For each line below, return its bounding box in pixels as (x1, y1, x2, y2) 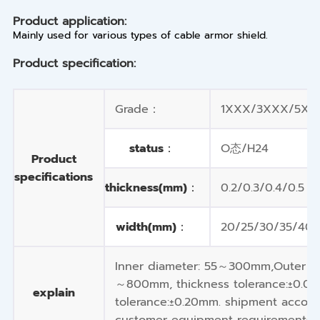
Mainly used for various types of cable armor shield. (12, 27, 268, 43)
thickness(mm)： (105, 178, 199, 196)
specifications (14, 167, 94, 186)
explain (32, 283, 75, 301)
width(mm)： (116, 217, 189, 236)
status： (129, 139, 175, 157)
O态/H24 (221, 139, 269, 157)
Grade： (115, 99, 161, 118)
